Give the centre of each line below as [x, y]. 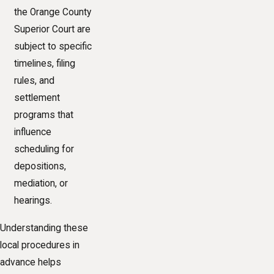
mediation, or [41, 184]
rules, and [35, 81]
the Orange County [53, 13]
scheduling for [44, 150]
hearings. [33, 201]
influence [33, 132]
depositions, [40, 167]
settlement [37, 98]
